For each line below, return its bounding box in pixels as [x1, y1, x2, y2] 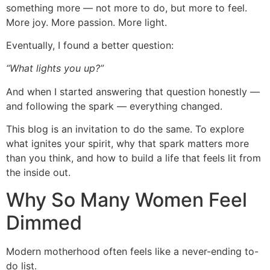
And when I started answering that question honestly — [6, 85, 260, 98]
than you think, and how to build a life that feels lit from [6, 152, 261, 165]
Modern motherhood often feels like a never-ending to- [6, 245, 259, 257]
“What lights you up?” [6, 62, 104, 75]
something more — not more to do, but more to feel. [6, 1, 247, 14]
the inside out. [6, 166, 71, 179]
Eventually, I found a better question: [6, 39, 174, 51]
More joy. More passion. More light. [6, 16, 167, 28]
